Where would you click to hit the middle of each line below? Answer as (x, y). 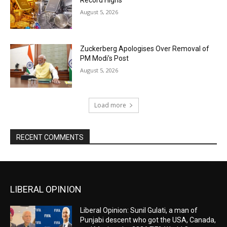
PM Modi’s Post (105, 59)
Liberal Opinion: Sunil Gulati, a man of (139, 210)
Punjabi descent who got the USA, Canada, (148, 220)
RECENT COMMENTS (50, 137)
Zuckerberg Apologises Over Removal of (145, 49)
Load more (110, 105)
